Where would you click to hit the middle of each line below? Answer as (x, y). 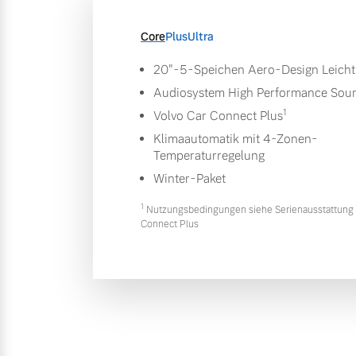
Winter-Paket (190, 178)
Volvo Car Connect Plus (218, 115)
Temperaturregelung (209, 155)
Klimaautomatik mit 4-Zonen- (236, 138)
